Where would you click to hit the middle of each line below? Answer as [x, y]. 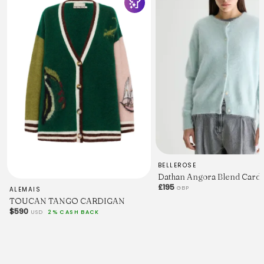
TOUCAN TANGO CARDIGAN [67, 201]
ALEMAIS [25, 190]
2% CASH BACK [74, 212]
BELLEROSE [177, 166]
